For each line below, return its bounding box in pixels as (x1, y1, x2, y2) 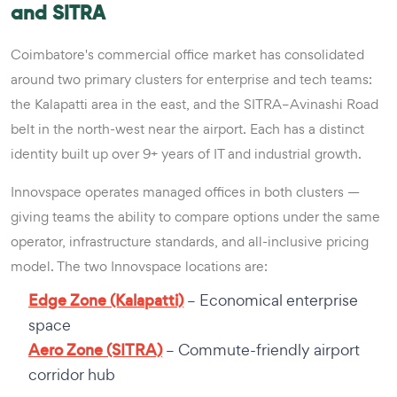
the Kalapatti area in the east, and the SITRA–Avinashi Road (11, 94, 378, 113)
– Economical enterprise (183, 289, 358, 310)
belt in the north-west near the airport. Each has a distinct (11, 119, 364, 138)
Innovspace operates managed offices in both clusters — (11, 182, 360, 201)
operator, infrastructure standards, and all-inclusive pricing (11, 231, 369, 251)
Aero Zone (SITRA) (28, 339, 162, 361)
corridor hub (28, 363, 115, 385)
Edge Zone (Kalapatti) (28, 289, 183, 311)
